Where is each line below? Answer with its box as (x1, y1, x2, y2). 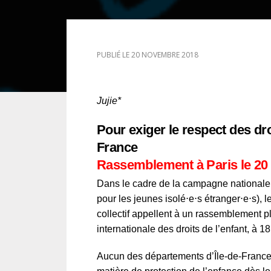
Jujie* (97, 96, 121, 106)
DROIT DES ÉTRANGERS (83, 21, 206, 34)
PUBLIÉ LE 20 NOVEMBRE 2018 (97, 50, 198, 60)
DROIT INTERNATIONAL (83, 88, 209, 102)
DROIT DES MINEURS (83, 54, 194, 68)
